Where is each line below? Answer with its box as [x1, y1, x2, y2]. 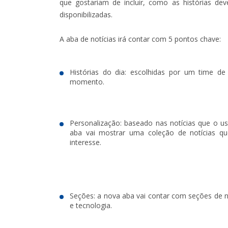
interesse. [70, 137, 101, 147]
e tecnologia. [70, 200, 112, 210]
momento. [70, 76, 104, 87]
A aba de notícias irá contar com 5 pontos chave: [60, 34, 221, 44]
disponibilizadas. [60, 9, 112, 19]
